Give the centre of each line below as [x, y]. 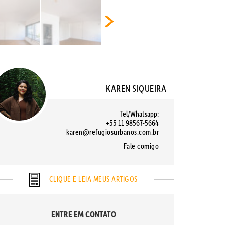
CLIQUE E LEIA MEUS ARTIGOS [92, 179]
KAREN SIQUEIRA [136, 88]
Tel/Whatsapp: [139, 114]
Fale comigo [141, 146]
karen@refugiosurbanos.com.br [113, 132]
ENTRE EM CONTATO [83, 214]
